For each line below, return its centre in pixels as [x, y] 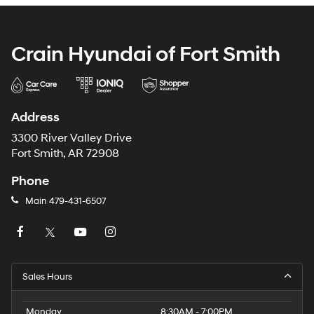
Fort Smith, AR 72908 [65, 153]
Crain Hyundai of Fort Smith [146, 54]
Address [35, 117]
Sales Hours [47, 277]
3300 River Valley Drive [71, 138]
